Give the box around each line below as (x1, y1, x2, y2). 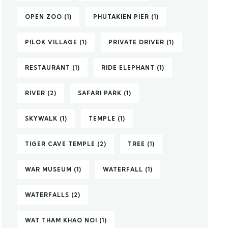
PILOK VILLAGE (25, 39, 78, 46)
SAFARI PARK (78, 90, 122, 97)
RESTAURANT (25, 64, 71, 71)
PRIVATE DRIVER (108, 39, 165, 46)
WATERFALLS (25, 191, 70, 198)
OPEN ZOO (25, 13, 63, 20)
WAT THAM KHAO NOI (25, 217, 98, 224)
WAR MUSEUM (25, 166, 72, 173)
